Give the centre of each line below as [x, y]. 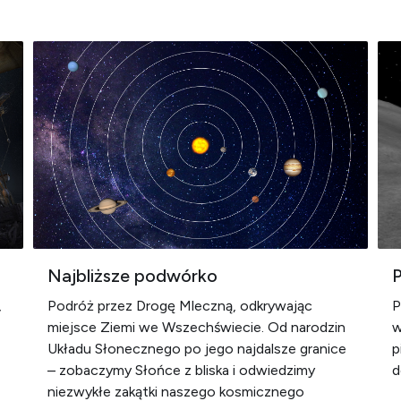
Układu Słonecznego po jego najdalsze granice [197, 349]
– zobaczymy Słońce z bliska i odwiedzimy [182, 370]
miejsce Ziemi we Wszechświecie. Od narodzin [197, 327]
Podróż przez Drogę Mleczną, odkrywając [180, 306]
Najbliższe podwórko [133, 276]
